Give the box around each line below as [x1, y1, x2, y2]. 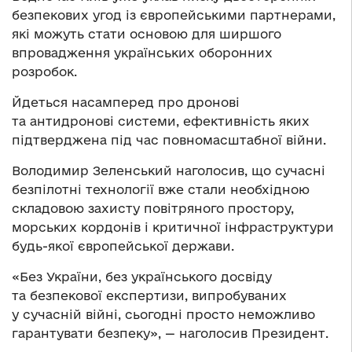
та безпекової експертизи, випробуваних [12, 288, 287, 303]
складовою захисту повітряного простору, [12, 201, 294, 216]
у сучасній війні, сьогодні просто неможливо [12, 307, 315, 322]
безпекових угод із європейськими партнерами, [12, 8, 335, 23]
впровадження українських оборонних [12, 46, 273, 60]
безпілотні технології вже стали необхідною [12, 182, 310, 197]
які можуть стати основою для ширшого [12, 27, 281, 42]
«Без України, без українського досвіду [12, 269, 272, 284]
